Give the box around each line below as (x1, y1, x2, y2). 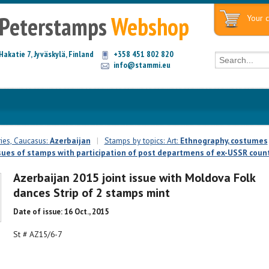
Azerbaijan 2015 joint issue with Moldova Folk (13, 170, 255, 186)
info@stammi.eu (113, 59, 171, 70)
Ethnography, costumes (180, 135, 268, 146)
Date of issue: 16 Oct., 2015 (13, 207, 109, 217)
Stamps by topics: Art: (104, 135, 180, 146)
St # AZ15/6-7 (13, 228, 62, 240)
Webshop (110, 11, 189, 42)
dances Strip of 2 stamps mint (13, 185, 170, 201)
